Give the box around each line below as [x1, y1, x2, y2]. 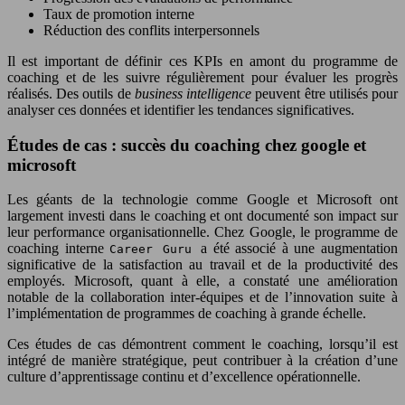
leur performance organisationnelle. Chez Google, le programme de [7, 224, 398, 240]
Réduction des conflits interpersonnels [43, 22, 259, 38]
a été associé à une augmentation [201, 240, 399, 257]
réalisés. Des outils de [7, 85, 135, 101]
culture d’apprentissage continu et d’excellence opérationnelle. [7, 369, 361, 385]
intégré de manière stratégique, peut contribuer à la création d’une [7, 353, 398, 369]
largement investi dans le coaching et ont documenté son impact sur [7, 208, 398, 224]
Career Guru [109, 242, 202, 257]
